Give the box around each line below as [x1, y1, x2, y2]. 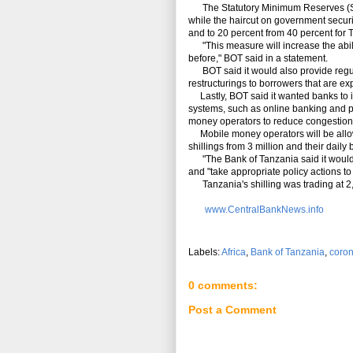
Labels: [188, 247, 221, 258]
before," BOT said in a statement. [188, 53, 328, 65]
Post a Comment [188, 303, 277, 316]
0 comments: [188, 279, 258, 292]
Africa [221, 247, 246, 258]
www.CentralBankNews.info [203, 204, 324, 216]
